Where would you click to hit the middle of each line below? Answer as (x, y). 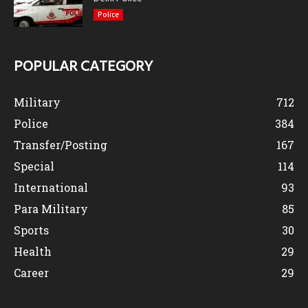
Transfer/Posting (60, 144)
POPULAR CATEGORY (83, 67)
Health (33, 251)
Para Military (51, 208)
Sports (31, 230)
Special (34, 166)
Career (31, 272)
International (51, 187)
